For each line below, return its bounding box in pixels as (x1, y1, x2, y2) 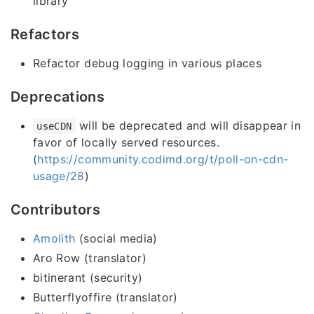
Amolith (33, 231, 76, 246)
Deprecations (11, 88, 105, 106)
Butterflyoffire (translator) (33, 290, 178, 305)
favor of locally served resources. (33, 135, 219, 150)
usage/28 (33, 169, 85, 184)
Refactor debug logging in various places (33, 56, 261, 71)
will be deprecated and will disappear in (75, 118, 301, 133)
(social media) (75, 231, 158, 246)
